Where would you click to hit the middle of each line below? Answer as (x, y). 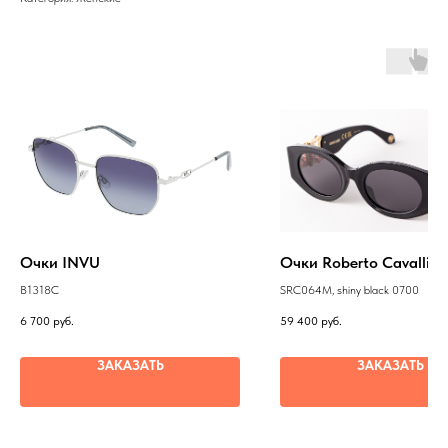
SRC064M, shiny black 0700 (349, 290)
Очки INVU (60, 263)
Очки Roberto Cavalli (355, 263)
